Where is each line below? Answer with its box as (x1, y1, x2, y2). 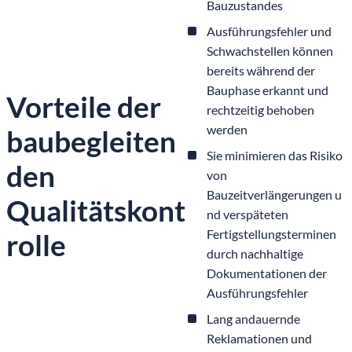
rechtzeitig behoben (207, 101, 314, 117)
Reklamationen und (207, 330, 312, 346)
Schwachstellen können (207, 42, 333, 58)
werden (207, 121, 247, 137)
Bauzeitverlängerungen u (207, 186, 342, 202)
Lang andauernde (207, 310, 300, 326)
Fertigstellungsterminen (207, 225, 339, 241)
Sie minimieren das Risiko (207, 147, 343, 163)
